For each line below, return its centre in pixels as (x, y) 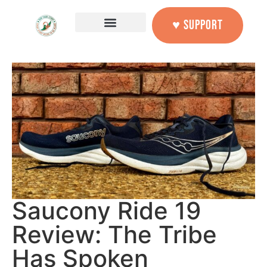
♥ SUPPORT (198, 25)
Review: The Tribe (114, 235)
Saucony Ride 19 (106, 211)
